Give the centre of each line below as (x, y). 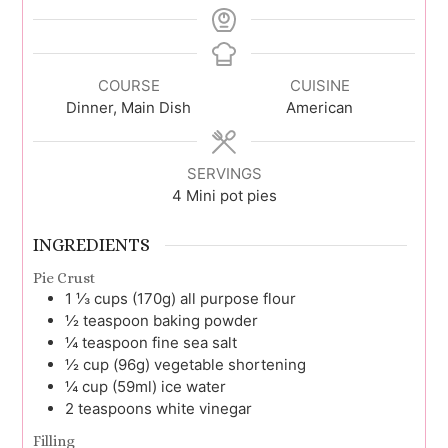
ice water (193, 386)
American (319, 108)
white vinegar (204, 408)
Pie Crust (64, 277)
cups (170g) (135, 298)
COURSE (128, 86)
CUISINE (319, 86)
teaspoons (117, 408)
